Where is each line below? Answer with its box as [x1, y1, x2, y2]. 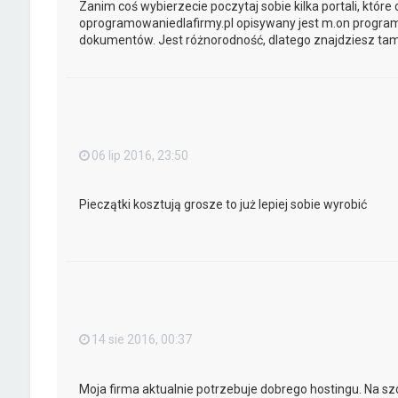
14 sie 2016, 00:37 [91, 332, 192, 347]
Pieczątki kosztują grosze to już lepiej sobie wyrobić [78, 197, 367, 212]
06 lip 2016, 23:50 [91, 147, 188, 163]
